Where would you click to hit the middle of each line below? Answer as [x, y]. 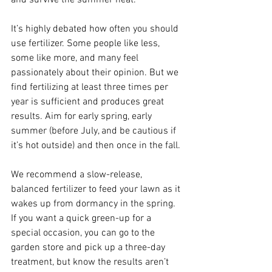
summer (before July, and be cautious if [95, 131]
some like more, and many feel [76, 59]
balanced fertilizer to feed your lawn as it [97, 190]
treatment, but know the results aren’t [91, 263]
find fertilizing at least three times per [91, 88]
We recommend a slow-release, [78, 175]
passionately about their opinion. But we [96, 73]
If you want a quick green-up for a [82, 219]
